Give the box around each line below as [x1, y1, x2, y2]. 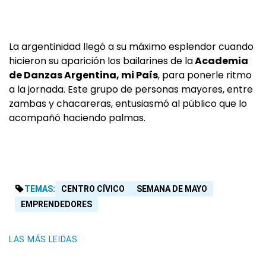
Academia [193, 54, 248, 68]
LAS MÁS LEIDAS [9, 235, 78, 245]
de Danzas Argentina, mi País [9, 68, 158, 83]
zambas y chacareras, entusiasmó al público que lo [9, 97, 247, 111]
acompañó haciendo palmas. [9, 111, 145, 125]
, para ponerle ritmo [158, 68, 252, 83]
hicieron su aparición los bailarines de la [9, 54, 193, 68]
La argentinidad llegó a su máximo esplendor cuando [9, 40, 254, 54]
